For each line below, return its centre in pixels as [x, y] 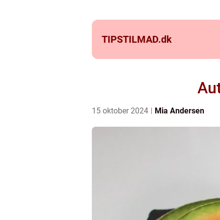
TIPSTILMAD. [131, 39]
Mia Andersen [179, 111]
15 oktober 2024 [121, 111]
